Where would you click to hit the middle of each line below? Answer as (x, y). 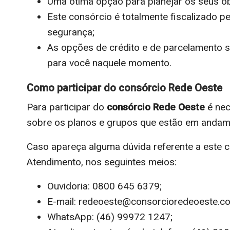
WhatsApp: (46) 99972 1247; (110, 217)
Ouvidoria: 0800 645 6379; (104, 186)
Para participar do (67, 107)
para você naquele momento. (109, 63)
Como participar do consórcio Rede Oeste (124, 88)
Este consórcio (80, 16)
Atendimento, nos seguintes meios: (102, 162)
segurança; (71, 32)
